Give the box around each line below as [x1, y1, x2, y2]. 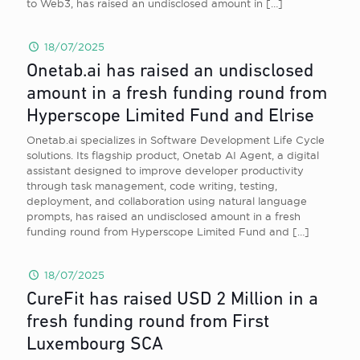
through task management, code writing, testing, [27, 180, 277, 191]
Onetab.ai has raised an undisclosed [27, 63, 313, 81]
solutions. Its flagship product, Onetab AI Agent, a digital [27, 149, 319, 161]
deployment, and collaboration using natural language [27, 195, 307, 207]
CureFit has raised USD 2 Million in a [27, 291, 318, 309]
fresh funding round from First [27, 313, 269, 332]
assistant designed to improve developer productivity [27, 165, 304, 176]
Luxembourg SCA [27, 336, 163, 354]
